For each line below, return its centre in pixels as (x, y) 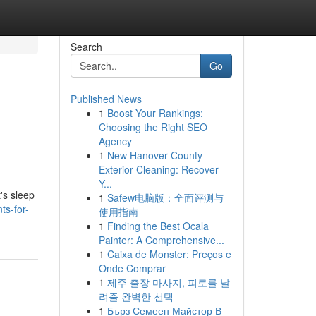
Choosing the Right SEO (153, 127)
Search (86, 47)
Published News (106, 99)
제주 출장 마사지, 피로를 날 (168, 282)
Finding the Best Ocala (158, 226)
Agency (115, 141)
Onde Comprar (132, 268)
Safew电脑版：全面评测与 (165, 197)
